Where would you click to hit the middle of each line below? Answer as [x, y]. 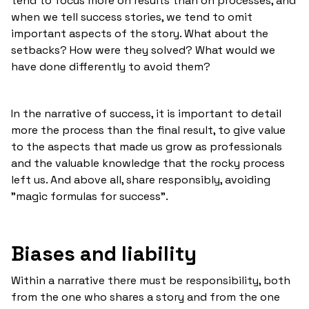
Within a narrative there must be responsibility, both [151, 280]
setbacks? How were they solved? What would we [143, 50]
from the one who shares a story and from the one [146, 297]
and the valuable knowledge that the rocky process [148, 163]
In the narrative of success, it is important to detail [146, 113]
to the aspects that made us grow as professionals [147, 146]
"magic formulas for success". [90, 196]
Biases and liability [104, 253]
